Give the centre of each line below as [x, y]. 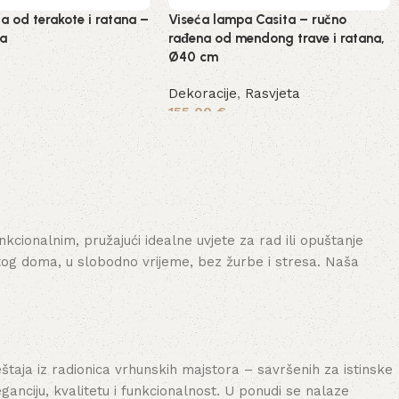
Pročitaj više [214, 138]
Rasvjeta [273, 93]
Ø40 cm [194, 57]
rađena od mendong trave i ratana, [277, 38]
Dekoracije [203, 93]
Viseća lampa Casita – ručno [258, 19]
